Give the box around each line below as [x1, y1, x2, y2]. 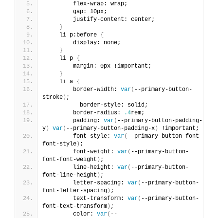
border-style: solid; [46, 101, 148, 109]
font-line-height [42, 171, 97, 179]
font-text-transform [42, 202, 107, 210]
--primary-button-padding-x [66, 125, 155, 132]
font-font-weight [42, 156, 97, 163]
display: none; [46, 39, 121, 46]
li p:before [46, 31, 100, 38]
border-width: [46, 86, 121, 93]
